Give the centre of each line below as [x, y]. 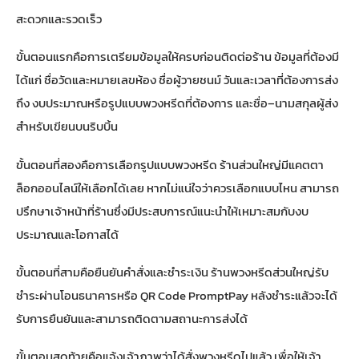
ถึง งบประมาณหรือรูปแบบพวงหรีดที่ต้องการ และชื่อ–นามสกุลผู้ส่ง [177, 103]
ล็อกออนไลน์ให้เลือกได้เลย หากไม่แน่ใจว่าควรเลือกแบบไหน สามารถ [177, 188]
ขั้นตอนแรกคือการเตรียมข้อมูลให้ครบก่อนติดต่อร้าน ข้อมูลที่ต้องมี [177, 57]
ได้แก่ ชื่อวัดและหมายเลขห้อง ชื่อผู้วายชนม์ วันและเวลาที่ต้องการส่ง [177, 80]
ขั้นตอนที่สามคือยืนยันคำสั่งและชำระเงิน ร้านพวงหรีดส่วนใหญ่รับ [172, 272]
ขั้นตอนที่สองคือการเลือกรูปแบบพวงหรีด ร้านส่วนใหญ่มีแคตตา [170, 164]
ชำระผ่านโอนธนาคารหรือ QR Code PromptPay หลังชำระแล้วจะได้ [177, 295]
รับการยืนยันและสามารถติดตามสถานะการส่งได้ [132, 318]
